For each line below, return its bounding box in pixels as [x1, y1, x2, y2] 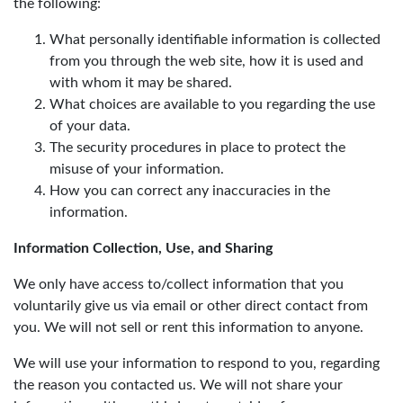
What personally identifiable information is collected [49, 32, 381, 47]
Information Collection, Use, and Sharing [13, 241, 273, 255]
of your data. [49, 119, 130, 133]
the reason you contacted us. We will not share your [13, 378, 343, 392]
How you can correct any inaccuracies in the [49, 184, 330, 198]
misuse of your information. [49, 162, 224, 176]
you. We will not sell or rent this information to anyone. [13, 320, 363, 335]
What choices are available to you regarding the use [49, 97, 375, 112]
